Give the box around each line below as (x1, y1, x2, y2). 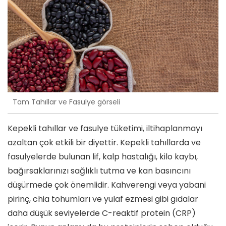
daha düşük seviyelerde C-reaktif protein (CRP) (8, 207, 196, 219)
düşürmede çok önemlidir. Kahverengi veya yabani (8, 179, 206, 191)
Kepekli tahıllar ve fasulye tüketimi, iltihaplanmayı (8, 122, 202, 134)
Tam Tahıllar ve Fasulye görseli (13, 97, 120, 107)
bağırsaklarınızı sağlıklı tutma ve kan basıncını (8, 164, 191, 177)
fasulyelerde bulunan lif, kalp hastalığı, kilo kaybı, (8, 150, 198, 162)
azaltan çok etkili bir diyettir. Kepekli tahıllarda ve (8, 136, 201, 148)
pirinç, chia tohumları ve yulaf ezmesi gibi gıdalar (8, 193, 198, 205)
